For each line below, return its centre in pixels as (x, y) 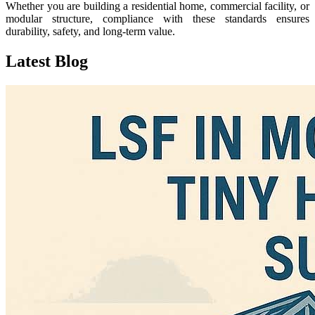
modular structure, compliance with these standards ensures (157, 18)
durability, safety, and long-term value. (90, 31)
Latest (28, 61)
